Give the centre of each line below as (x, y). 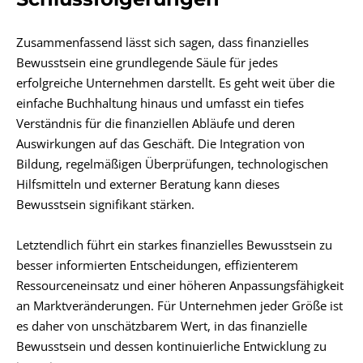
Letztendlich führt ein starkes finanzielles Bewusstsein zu (174, 245)
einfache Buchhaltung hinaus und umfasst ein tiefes (160, 102)
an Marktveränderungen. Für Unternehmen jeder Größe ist (179, 306)
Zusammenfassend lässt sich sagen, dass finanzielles (162, 42)
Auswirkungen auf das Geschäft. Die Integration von (160, 143)
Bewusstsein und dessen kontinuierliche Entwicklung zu (171, 346)
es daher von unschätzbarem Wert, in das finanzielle (162, 326)
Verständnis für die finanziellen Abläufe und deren (156, 123)
